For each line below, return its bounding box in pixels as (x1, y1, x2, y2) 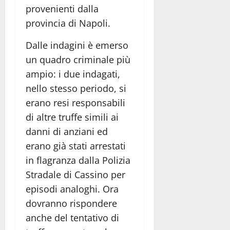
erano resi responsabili (26, 96, 125, 109)
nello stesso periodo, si (26, 82, 126, 94)
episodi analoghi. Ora (26, 182, 119, 195)
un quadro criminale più (26, 53, 130, 66)
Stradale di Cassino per (26, 168, 125, 181)
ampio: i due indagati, (26, 67, 120, 80)
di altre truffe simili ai (26, 110, 119, 123)
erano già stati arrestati (26, 139, 126, 152)
